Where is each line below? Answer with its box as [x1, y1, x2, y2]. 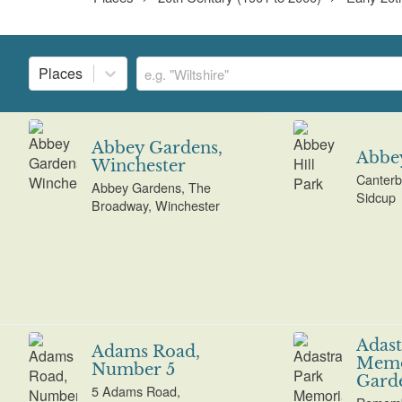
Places [39, 63, 83, 84]
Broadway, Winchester [91, 196, 220, 215]
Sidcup [355, 187, 396, 206]
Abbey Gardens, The [91, 178, 211, 197]
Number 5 [91, 359, 175, 380]
